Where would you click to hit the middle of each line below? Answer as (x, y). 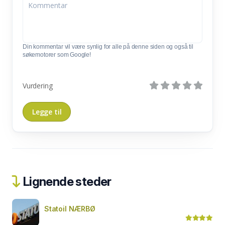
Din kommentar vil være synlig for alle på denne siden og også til (108, 46)
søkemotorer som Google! (57, 54)
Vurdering (38, 85)
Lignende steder (66, 181)
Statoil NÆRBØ (70, 208)
